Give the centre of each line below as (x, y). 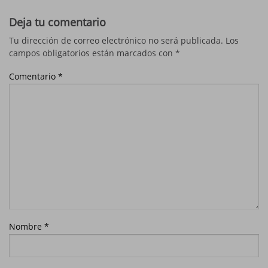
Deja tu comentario (57, 22)
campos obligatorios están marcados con (92, 53)
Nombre (27, 226)
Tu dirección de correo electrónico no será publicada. (116, 40)
